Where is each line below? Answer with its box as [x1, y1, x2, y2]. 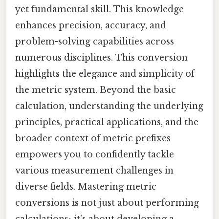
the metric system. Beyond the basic [15, 85, 176, 96]
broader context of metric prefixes [15, 133, 171, 144]
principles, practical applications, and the [15, 117, 198, 128]
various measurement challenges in [15, 165, 174, 176]
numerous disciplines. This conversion [15, 52, 188, 64]
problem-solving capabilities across [15, 36, 174, 47]
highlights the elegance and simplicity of [15, 68, 195, 80]
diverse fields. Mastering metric [15, 181, 156, 193]
